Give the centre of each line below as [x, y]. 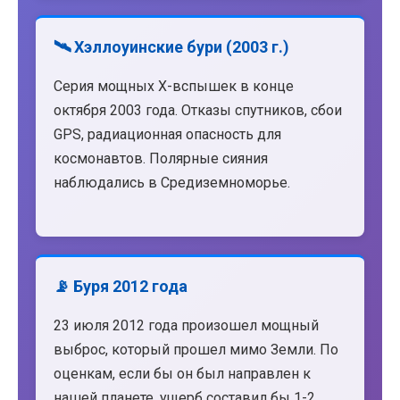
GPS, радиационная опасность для [167, 134]
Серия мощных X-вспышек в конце [174, 86]
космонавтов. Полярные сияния [161, 158]
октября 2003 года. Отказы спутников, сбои [198, 110]
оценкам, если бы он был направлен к [182, 374]
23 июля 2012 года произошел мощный [186, 326]
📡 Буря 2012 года [121, 287]
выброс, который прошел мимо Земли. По [196, 350]
